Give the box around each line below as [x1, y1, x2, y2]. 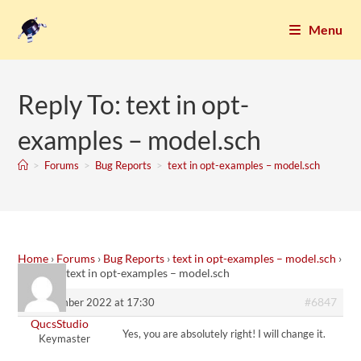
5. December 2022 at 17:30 [24, 296, 156, 309]
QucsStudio [30, 317, 89, 330]
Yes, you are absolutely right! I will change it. [122, 327, 326, 340]
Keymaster [38, 332, 90, 345]
